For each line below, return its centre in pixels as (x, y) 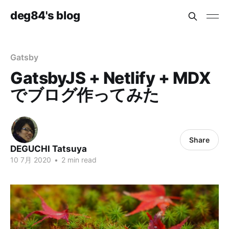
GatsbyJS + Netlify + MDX (111, 78)
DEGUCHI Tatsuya (49, 149)
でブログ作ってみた (85, 95)
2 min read (78, 160)
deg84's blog (45, 15)
